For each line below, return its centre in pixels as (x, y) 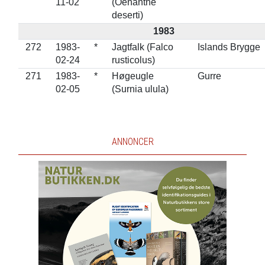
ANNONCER (132, 142)
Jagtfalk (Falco (142, 47)
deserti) (127, 15)
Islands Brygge (229, 47)
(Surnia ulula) (140, 89)
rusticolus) (133, 60)
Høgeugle (132, 76)
